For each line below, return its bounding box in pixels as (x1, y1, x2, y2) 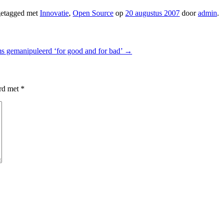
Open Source (73, 8, 113, 17)
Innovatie (40, 8, 69, 17)
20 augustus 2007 (125, 8, 180, 17)
